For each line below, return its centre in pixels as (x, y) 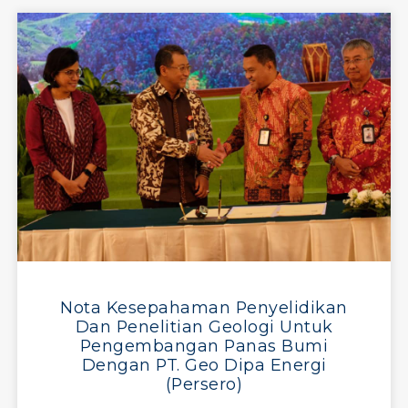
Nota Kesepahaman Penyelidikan (204, 307)
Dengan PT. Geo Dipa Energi (204, 364)
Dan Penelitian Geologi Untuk (204, 326)
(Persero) (204, 383)
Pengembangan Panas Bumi (204, 345)
